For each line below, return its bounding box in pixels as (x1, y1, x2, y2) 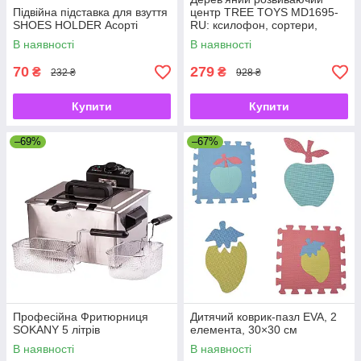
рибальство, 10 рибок (190, 31, 304, 45)
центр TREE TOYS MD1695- (190, 6, 338, 19)
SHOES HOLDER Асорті (13, 19, 138, 32)
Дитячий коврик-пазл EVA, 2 (190, 310, 337, 324)
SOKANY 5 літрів (13, 323, 100, 337)
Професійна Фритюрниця (13, 310, 148, 324)
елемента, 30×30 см (190, 323, 297, 337)
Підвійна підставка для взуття (13, 6, 168, 19)
